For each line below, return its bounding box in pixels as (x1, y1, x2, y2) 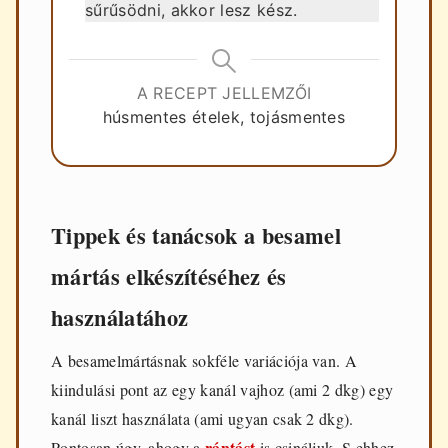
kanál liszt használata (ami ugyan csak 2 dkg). (51, 408, 354, 430)
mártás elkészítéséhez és (51, 260, 287, 294)
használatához (51, 301, 189, 335)
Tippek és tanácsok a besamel (51, 219, 341, 253)
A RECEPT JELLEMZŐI (136, 83, 312, 104)
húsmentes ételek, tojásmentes (102, 107, 346, 128)
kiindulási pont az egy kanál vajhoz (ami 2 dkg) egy (51, 379, 394, 401)
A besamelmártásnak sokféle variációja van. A (51, 350, 358, 372)
